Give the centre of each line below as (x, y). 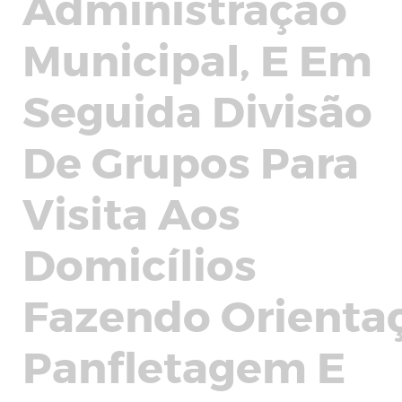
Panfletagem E (184, 365)
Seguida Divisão (197, 109)
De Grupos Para (191, 161)
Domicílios (140, 263)
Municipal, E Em (197, 58)
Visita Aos (131, 212)
